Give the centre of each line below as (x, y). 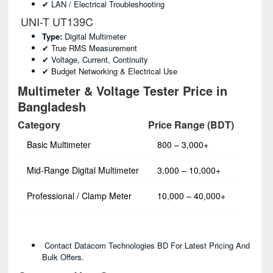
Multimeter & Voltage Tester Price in (122, 90)
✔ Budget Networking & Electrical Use (110, 71)
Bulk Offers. (63, 257)
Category (39, 125)
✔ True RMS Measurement (90, 48)
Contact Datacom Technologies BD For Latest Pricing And (146, 245)
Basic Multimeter (59, 144)
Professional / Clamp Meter (79, 196)
